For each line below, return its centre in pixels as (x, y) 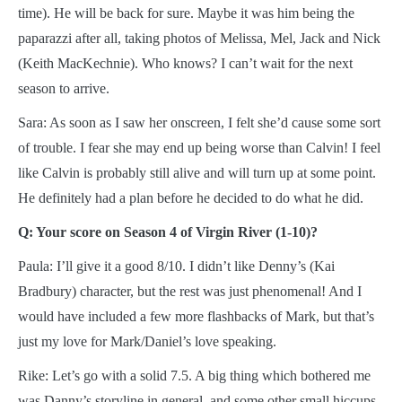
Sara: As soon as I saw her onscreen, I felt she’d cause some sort (199, 122)
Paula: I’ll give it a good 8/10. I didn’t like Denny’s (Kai (176, 266)
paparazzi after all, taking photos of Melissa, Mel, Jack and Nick (199, 38)
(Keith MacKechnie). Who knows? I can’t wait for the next (185, 63)
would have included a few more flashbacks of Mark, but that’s (196, 316)
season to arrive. (64, 88)
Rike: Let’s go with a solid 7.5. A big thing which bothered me (194, 375)
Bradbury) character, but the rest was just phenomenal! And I (190, 291)
